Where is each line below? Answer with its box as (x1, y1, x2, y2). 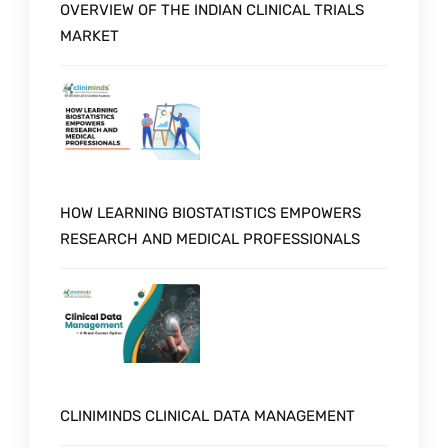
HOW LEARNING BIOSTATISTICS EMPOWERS (60, 204, 361, 223)
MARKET (60, 27, 119, 46)
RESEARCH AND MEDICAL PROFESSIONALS (60, 230, 360, 249)
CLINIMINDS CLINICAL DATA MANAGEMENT (60, 407, 355, 426)
